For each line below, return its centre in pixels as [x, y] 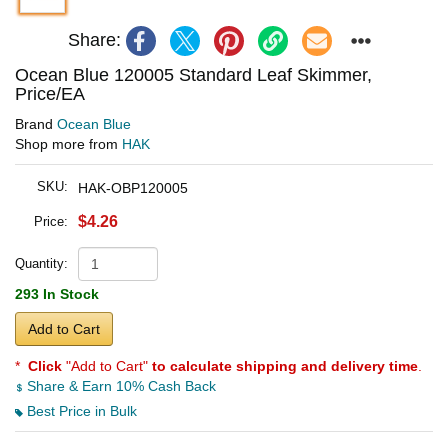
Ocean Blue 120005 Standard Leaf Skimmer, [193, 74]
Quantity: [41, 263]
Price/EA [50, 93]
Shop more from [68, 143]
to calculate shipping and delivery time [285, 365]
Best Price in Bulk [80, 410]
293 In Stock [57, 293]
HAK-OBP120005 [133, 187]
